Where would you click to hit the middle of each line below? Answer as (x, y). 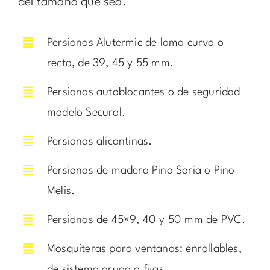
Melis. (61, 191)
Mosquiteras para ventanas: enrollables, (144, 249)
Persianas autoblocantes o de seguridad (143, 92)
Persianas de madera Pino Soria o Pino (141, 170)
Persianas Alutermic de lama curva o (135, 42)
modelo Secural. (86, 112)
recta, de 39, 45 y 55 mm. (110, 63)
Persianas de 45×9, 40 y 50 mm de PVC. (146, 220)
